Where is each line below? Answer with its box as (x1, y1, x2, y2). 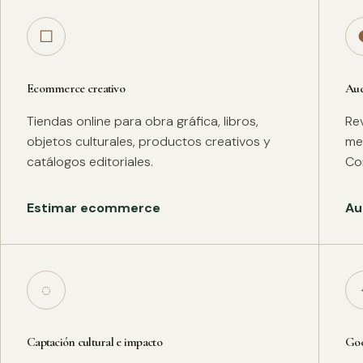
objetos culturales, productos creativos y (27, 133, 271, 151)
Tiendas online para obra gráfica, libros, (27, 113, 258, 130)
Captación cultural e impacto (27, 334, 162, 351)
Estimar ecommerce (27, 199, 160, 217)
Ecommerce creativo (27, 80, 126, 97)
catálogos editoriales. (27, 153, 153, 171)
